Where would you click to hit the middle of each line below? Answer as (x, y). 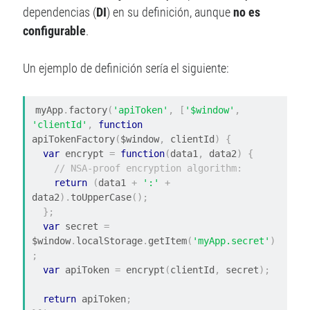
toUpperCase (101, 198)
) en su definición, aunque (170, 12)
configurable (55, 31)
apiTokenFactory (74, 139)
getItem (168, 241)
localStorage (110, 241)
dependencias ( (60, 12)
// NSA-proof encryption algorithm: (148, 168)
